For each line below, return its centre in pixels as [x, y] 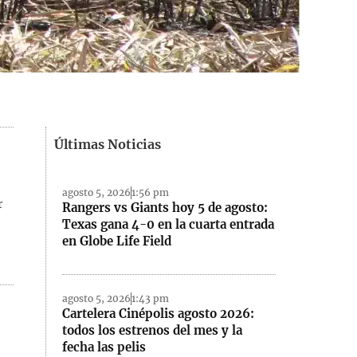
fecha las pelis [104, 347]
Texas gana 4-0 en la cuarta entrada [169, 225]
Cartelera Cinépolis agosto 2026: [159, 313]
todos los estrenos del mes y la [153, 330]
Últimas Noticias [108, 144]
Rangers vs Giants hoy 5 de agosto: [165, 208]
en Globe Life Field [117, 241]
